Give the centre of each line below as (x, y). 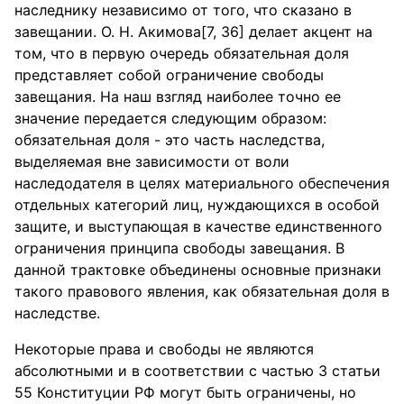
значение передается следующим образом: (170, 118)
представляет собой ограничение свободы (169, 75)
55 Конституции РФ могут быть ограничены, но (185, 392)
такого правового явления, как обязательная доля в (202, 291)
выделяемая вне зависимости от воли (152, 161)
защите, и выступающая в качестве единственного (198, 226)
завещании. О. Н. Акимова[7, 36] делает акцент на (193, 32)
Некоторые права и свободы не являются (164, 349)
